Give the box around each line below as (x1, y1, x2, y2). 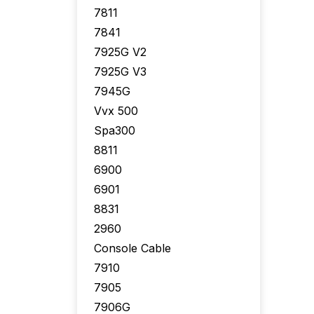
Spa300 (94, 123, 135, 137)
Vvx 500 (94, 104, 138, 118)
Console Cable (94, 241, 171, 255)
